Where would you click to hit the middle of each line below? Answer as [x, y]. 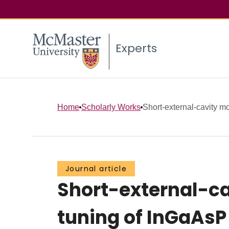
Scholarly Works [111, 107]
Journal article [96, 169]
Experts [136, 49]
